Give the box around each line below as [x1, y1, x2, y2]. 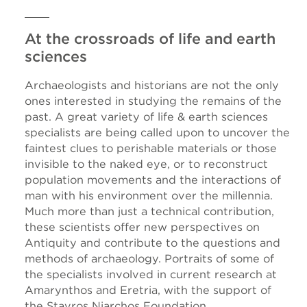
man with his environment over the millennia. [25, 188, 273, 203]
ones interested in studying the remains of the [25, 94, 282, 108]
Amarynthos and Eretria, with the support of [25, 283, 271, 297]
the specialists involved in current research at [25, 267, 277, 282]
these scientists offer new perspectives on [25, 220, 260, 234]
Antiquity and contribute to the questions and [25, 236, 280, 250]
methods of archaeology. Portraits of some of [25, 251, 274, 266]
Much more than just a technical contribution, [25, 204, 274, 219]
